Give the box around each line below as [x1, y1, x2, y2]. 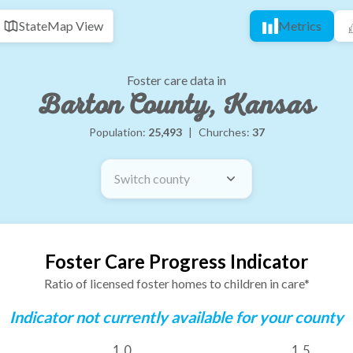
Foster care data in [127, 72, 226, 87]
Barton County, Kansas [39, 87, 314, 124]
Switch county [114, 171, 190, 186]
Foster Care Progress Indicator [45, 250, 308, 273]
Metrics [278, 18, 321, 33]
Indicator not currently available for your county [9, 307, 344, 326]
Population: [88, 125, 148, 139]
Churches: [198, 125, 252, 139]
